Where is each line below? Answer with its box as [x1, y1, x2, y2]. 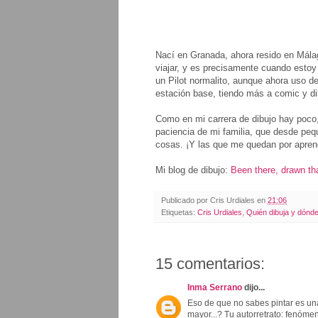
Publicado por [161, 195, 210, 204]
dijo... [242, 282, 265, 292]
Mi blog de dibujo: [155, 164, 231, 175]
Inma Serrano [187, 282, 242, 292]
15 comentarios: [155, 254, 265, 273]
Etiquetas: [161, 207, 197, 216]
